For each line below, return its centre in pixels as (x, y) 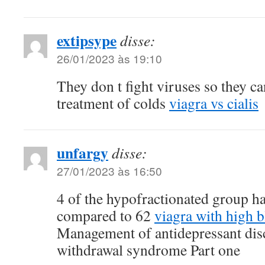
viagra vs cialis (214, 103)
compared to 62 (106, 216)
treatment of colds (113, 103)
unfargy (83, 153)
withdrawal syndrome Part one (148, 250)
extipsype (87, 41)
